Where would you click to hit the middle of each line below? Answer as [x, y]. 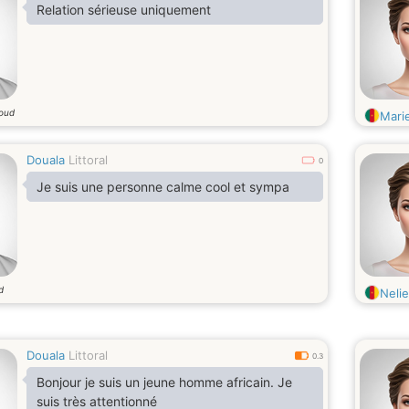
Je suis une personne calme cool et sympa [163, 187]
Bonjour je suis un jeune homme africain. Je [164, 382]
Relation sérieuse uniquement [124, 10]
